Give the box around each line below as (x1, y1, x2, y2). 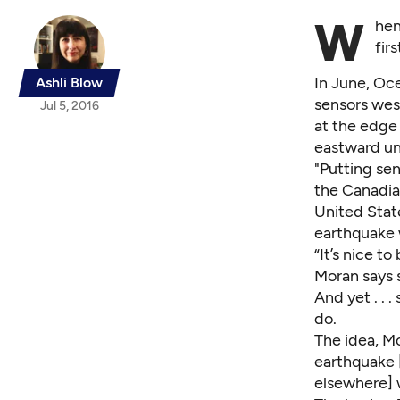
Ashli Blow (36, 73, 103, 91)
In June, (314, 72, 373, 93)
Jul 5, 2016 (39, 97, 99, 113)
